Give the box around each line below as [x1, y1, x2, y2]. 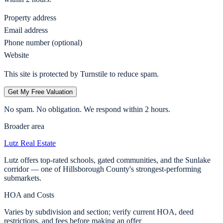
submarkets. [4, 174, 41, 183]
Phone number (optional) [4, 38, 82, 47]
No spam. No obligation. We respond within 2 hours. [4, 105, 170, 114]
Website [4, 51, 29, 60]
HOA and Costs [4, 191, 54, 200]
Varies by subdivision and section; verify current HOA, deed [4, 208, 194, 217]
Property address [4, 13, 56, 22]
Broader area [4, 122, 44, 131]
